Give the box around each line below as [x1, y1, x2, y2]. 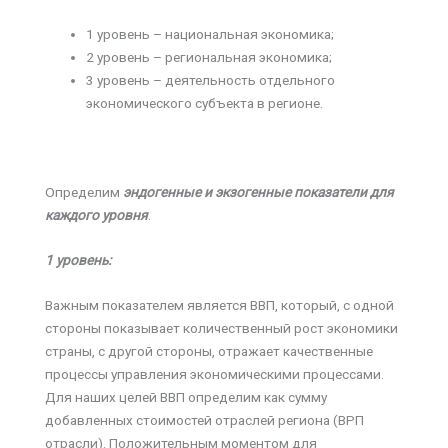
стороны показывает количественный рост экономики [45, 319, 398, 336]
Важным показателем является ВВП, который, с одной [45, 296, 394, 313]
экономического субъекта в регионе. [86, 95, 324, 112]
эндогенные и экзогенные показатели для [123, 183, 394, 200]
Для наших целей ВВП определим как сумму [45, 388, 327, 405]
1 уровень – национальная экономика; [86, 26, 335, 43]
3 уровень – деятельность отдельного [86, 72, 336, 89]
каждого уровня [45, 206, 148, 223]
